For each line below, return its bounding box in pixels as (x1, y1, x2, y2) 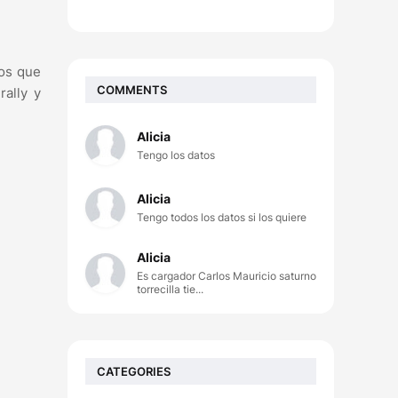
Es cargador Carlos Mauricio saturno (137, 269, 316, 283)
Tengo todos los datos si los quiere (137, 211, 306, 224)
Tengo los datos (137, 148, 215, 162)
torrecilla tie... (137, 283, 203, 296)
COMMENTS (97, 82, 167, 97)
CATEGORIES (97, 363, 171, 378)
